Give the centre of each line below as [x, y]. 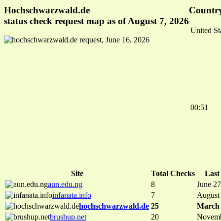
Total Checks [173, 174]
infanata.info [72, 195]
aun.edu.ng [65, 184]
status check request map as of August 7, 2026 [96, 21]
